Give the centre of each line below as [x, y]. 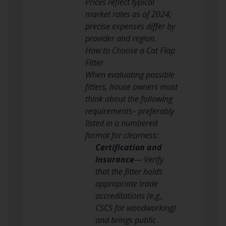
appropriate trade [127, 183]
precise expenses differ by [130, 26]
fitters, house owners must [131, 87]
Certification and [129, 147]
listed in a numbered [121, 123]
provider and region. [121, 38]
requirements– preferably [130, 111]
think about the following [129, 99]
